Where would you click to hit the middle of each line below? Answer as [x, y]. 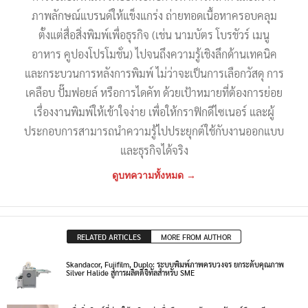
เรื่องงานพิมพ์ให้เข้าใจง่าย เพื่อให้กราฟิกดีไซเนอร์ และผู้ [154, 111]
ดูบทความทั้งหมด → [154, 175]
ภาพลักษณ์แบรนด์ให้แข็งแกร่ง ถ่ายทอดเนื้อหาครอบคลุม [154, 15]
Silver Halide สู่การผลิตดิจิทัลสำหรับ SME [130, 272]
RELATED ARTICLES [109, 236]
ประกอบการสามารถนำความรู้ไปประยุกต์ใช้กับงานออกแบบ [154, 131]
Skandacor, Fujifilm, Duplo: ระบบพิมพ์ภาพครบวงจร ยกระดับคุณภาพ [175, 264]
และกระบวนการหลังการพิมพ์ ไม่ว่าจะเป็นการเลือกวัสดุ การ [154, 73]
